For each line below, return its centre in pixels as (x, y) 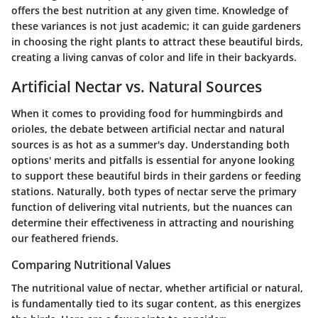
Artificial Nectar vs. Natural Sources (137, 86)
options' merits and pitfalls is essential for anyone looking (153, 160)
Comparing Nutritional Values (91, 265)
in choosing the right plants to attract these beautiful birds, (157, 41)
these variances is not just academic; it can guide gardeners (156, 26)
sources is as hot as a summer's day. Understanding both (150, 145)
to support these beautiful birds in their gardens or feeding (156, 176)
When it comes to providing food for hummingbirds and (147, 114)
